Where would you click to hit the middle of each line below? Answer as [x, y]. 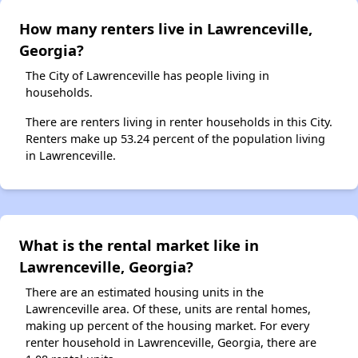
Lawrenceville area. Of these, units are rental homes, [168, 308]
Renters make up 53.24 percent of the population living [175, 138]
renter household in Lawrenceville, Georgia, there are [171, 342]
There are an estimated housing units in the [145, 292]
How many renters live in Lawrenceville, [166, 28]
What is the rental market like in [139, 245]
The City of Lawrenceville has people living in [147, 75]
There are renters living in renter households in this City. [179, 121]
